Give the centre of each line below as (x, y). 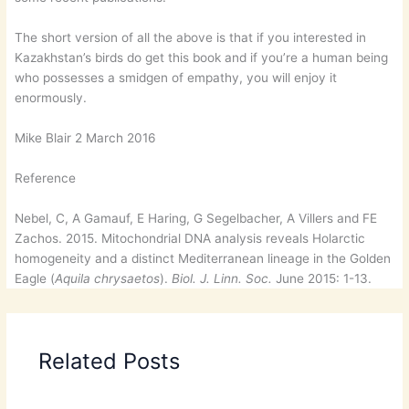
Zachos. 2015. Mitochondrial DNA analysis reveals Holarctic (190, 238)
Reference (46, 178)
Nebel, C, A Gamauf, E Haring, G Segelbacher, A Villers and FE (196, 218)
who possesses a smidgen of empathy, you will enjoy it (176, 78)
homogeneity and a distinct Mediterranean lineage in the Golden (203, 258)
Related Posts (109, 362)
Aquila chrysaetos (108, 278)
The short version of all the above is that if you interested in (191, 38)
